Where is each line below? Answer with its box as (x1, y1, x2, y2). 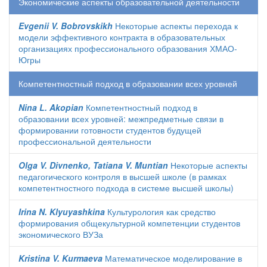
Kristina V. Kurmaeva (18, 252, 103, 264)
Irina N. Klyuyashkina (18, 206, 105, 218)
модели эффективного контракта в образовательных (18, 31, 225, 43)
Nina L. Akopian (18, 101, 83, 113)
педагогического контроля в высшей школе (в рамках (18, 170, 226, 182)
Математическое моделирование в (103, 252, 242, 264)
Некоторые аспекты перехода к (113, 20, 238, 32)
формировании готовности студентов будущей (18, 124, 201, 136)
